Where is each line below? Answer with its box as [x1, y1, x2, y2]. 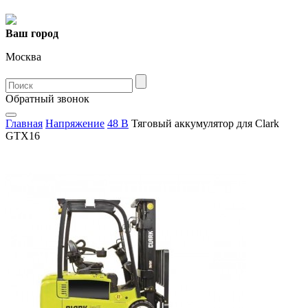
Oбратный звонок [5, 93, 89, 104]
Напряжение [45, 118, 104, 129]
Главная [5, 118, 43, 129]
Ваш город [5, 27, 58, 39]
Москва [5, 51, 41, 63]
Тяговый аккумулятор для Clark [129, 118, 279, 129]
